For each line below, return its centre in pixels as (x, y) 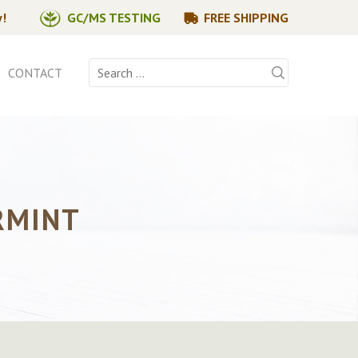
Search (105, 67)
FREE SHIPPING (246, 18)
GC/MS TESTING (114, 18)
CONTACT (35, 73)
